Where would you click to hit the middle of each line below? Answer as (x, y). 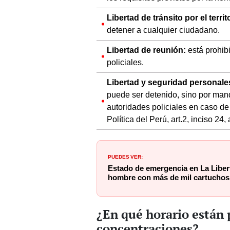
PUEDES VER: (125, 156)
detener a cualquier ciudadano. (163, 30)
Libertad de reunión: (147, 50)
